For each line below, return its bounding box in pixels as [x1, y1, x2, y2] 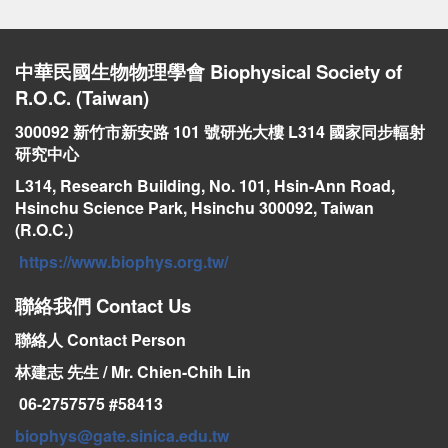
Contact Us [96, 291, 191, 319]
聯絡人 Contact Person [15, 327, 186, 351]
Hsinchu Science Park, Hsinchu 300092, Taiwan [15, 195, 374, 219]
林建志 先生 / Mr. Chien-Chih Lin [15, 359, 251, 383]
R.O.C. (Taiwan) [15, 83, 149, 111]
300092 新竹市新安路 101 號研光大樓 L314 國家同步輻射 [15, 119, 425, 143]
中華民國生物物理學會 [15, 57, 210, 85]
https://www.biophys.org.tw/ [19, 249, 228, 273]
